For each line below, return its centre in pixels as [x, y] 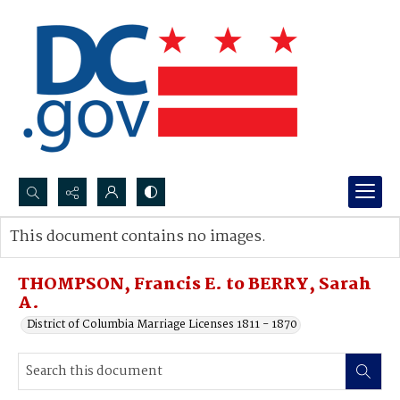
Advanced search [74, 255]
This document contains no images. [138, 237]
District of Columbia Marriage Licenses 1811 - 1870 [162, 325]
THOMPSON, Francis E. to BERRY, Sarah [195, 285]
